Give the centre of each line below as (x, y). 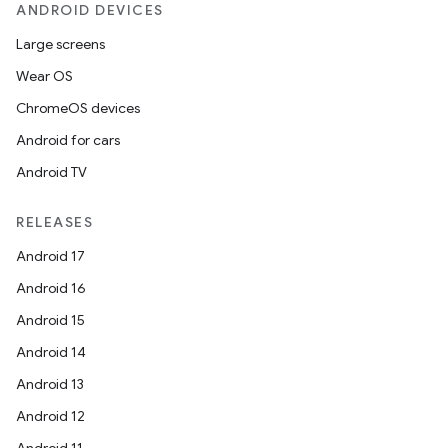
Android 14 (51, 352)
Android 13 (50, 384)
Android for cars (68, 140)
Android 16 (51, 288)
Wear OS (44, 76)
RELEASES (54, 222)
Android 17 (50, 256)
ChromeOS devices (78, 108)
